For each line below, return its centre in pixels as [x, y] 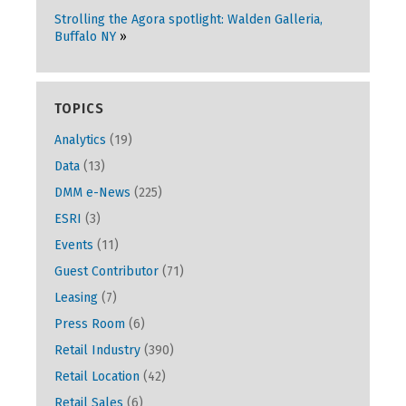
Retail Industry [97, 350]
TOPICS [79, 108]
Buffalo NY [85, 37]
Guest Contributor [106, 271]
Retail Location [97, 377]
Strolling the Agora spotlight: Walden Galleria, [188, 19]
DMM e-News [92, 193]
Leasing [76, 298]
